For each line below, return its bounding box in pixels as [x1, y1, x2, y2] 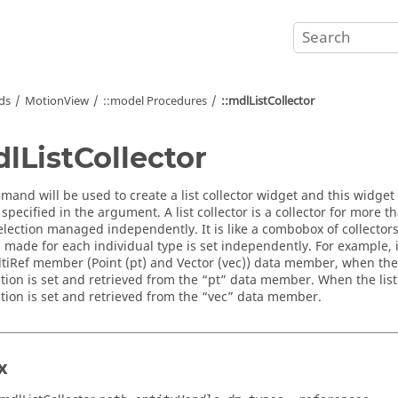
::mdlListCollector [221, 92, 314, 109]
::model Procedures [103, 92, 207, 109]
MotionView [25, 92, 89, 109]
